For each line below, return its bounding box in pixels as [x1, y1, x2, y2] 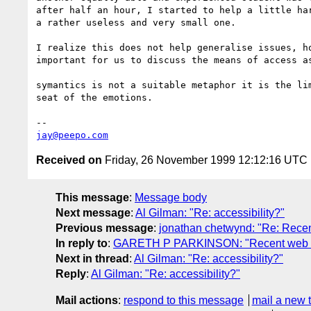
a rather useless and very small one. [36, 17, 236, 28]
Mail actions [56, 294, 118, 306]
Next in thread [56, 252, 129, 264]
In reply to [56, 237, 108, 249]
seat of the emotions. [36, 92, 153, 103]
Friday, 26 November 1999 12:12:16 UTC [102, 153, 308, 166]
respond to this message [124, 294, 244, 306]
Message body [135, 191, 207, 203]
